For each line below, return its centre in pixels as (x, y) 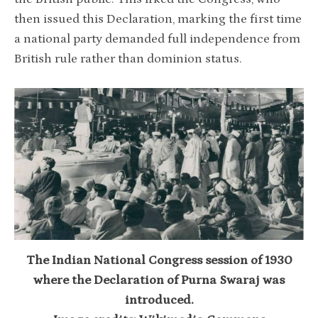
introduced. (159, 300)
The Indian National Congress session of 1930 (159, 260)
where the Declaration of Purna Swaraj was (159, 280)
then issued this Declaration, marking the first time (158, 20)
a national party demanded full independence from (157, 39)
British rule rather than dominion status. (128, 59)
